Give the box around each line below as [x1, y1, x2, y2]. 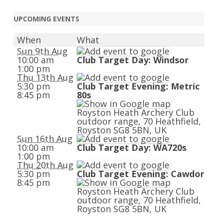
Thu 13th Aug [17, 72, 73, 83]
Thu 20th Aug [17, 159, 73, 171]
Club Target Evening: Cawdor [77, 168, 204, 180]
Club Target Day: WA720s [77, 142, 186, 153]
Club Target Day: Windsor [77, 54, 189, 66]
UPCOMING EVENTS [14, 14, 79, 23]
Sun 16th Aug [17, 133, 73, 145]
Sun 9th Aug [17, 45, 68, 57]
